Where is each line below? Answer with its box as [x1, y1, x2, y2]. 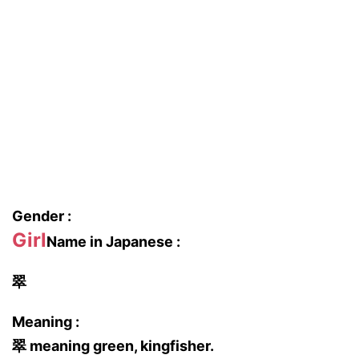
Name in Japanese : [46, 233, 180, 250]
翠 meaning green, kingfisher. [12, 337, 214, 354]
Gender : [12, 208, 71, 224]
